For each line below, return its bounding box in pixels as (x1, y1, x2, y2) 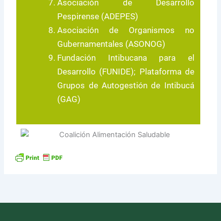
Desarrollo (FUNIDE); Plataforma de (57, 66, 194, 76)
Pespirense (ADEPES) (57, 11, 139, 21)
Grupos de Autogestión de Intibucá (57, 80, 194, 90)
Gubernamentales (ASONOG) (57, 38, 166, 49)
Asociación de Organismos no (57, 25, 194, 35)
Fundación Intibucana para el (57, 52, 194, 63)
